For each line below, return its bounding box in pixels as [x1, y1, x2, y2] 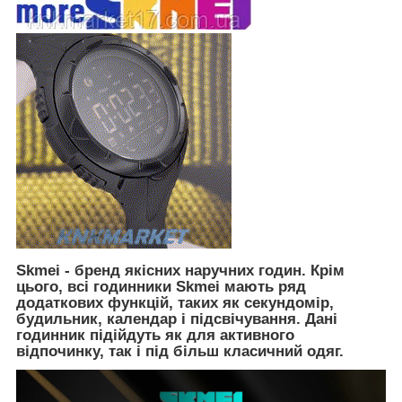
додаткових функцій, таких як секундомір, [16, 293, 334, 311]
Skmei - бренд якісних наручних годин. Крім [16, 261, 345, 279]
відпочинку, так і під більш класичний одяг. [16, 342, 344, 360]
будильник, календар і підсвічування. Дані [16, 310, 337, 328]
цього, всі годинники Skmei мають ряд [16, 277, 306, 295]
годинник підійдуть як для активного [16, 326, 294, 344]
